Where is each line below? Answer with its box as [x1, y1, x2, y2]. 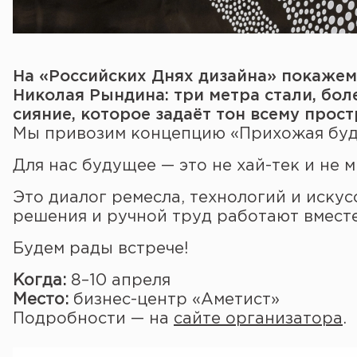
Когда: [13, 273, 66, 288]
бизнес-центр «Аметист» [69, 292, 280, 307]
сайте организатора [174, 312, 343, 326]
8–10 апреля [66, 273, 171, 288]
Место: [13, 292, 69, 307]
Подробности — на [13, 312, 174, 326]
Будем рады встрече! [13, 241, 188, 256]
